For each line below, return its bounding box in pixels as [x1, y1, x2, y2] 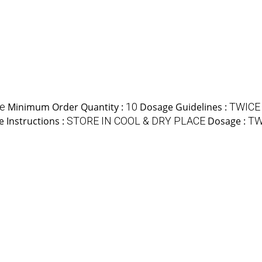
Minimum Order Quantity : [8, 101, 126, 114]
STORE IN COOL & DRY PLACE [67, 115, 205, 127]
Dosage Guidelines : [140, 101, 229, 114]
